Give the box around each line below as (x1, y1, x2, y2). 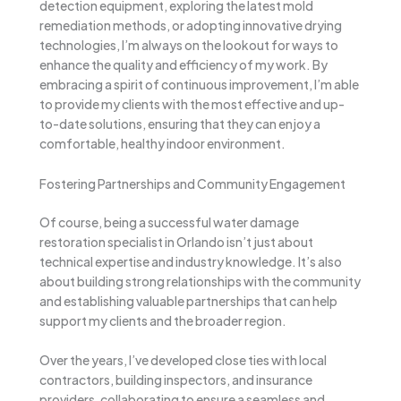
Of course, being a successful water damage (39, 213, 299, 230)
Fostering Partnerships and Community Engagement (39, 175, 346, 192)
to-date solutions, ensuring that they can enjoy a (39, 115, 320, 132)
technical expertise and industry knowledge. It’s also (39, 252, 342, 269)
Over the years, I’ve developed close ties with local (39, 352, 327, 369)
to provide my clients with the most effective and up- (39, 96, 345, 113)
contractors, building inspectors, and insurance (39, 371, 312, 388)
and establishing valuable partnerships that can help (39, 292, 337, 309)
